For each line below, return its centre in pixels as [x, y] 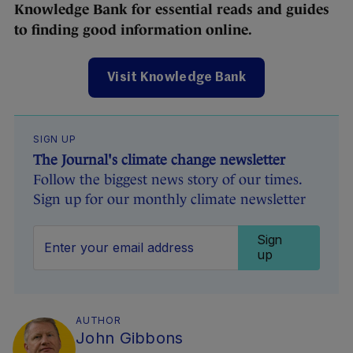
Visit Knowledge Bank [176, 78]
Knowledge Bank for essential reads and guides [172, 10]
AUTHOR [98, 321]
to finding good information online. [133, 30]
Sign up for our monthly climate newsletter [169, 200]
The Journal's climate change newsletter [159, 160]
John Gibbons [130, 338]
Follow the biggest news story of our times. [167, 180]
